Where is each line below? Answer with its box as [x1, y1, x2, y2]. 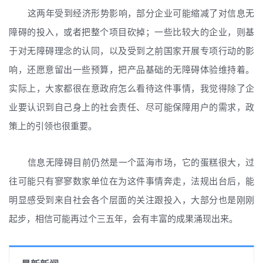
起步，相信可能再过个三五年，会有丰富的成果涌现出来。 [9, 212, 238, 224]
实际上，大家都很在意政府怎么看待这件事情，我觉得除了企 [9, 82, 254, 94]
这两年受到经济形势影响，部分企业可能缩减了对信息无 [28, 6, 254, 19]
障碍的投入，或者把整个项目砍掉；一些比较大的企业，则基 [9, 25, 254, 38]
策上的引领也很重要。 [9, 119, 97, 131]
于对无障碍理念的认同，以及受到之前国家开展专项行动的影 [9, 44, 254, 56]
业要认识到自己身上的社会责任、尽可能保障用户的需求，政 [9, 100, 254, 113]
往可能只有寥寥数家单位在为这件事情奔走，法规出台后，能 [9, 174, 254, 187]
